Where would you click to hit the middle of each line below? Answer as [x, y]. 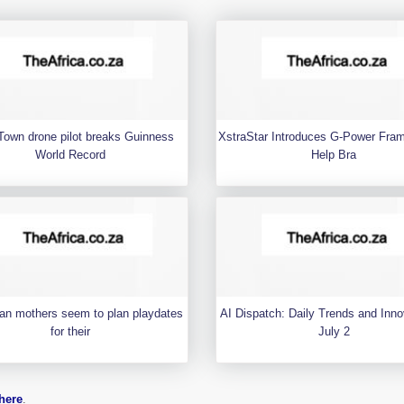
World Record [70, 155]
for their [70, 331]
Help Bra [334, 155]
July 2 [334, 331]
